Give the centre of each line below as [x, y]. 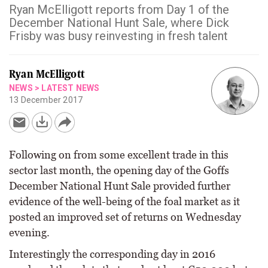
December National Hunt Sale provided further [120, 186]
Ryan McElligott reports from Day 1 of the [119, 10]
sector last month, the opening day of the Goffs [119, 170]
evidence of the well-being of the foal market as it [124, 201]
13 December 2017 [46, 100]
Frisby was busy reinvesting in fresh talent [118, 36]
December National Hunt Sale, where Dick [119, 23]
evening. [29, 232]
